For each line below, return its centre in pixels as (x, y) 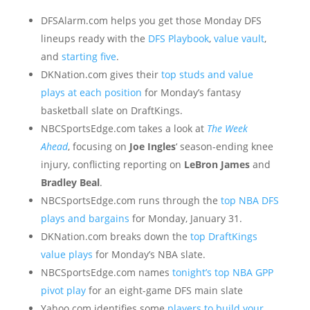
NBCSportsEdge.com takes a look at (124, 128)
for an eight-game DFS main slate (164, 290)
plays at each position (91, 92)
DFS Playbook (178, 38)
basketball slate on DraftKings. (111, 110)
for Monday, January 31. (185, 218)
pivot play (63, 290)
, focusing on (98, 146)
